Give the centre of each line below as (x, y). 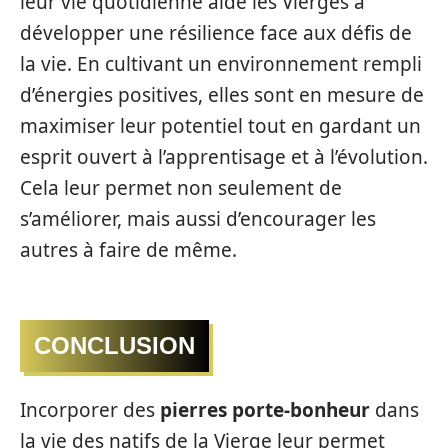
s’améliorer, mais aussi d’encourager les (198, 218)
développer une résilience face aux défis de (216, 32)
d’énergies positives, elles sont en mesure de (222, 94)
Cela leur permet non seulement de (181, 187)
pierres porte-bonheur (265, 409)
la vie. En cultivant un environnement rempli (221, 63)
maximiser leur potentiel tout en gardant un (220, 125)
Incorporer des (90, 409)
